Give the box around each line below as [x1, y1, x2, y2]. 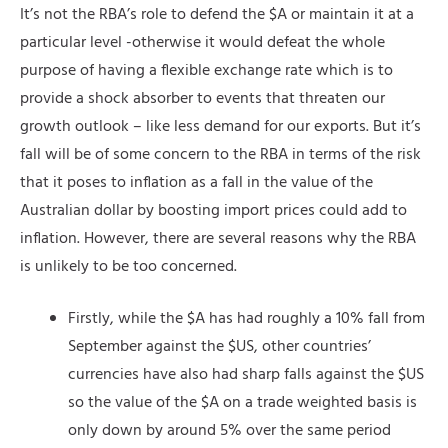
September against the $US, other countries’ [68, 333, 371, 360]
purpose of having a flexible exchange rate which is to [20, 57, 393, 84]
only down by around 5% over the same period [68, 417, 391, 444]
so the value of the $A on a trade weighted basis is [68, 389, 417, 416]
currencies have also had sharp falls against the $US [68, 361, 424, 388]
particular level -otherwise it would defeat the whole [20, 29, 385, 56]
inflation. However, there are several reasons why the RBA [20, 225, 416, 252]
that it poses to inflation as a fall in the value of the [20, 169, 373, 196]
